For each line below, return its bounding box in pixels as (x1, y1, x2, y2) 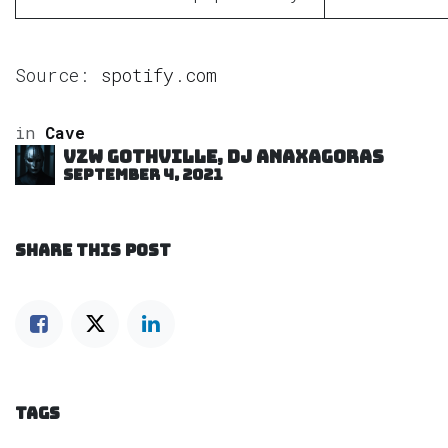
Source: (15, 62, 101, 87)
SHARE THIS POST (15, 239, 171, 261)
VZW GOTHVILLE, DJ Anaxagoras (63, 144, 384, 168)
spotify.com (101, 62, 217, 87)
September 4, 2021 (63, 163, 223, 185)
